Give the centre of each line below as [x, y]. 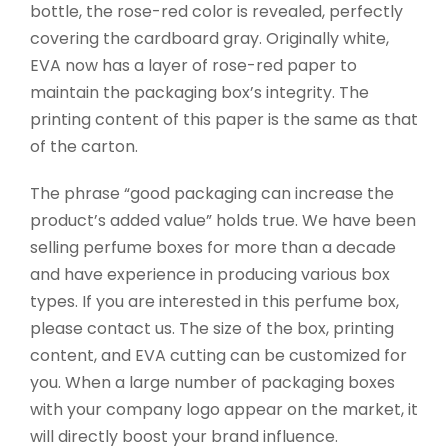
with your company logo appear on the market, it [224, 410]
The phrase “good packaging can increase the [212, 194]
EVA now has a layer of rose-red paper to [193, 66]
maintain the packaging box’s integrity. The [199, 93]
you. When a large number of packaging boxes [212, 383]
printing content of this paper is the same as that [224, 120]
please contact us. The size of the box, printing [212, 329]
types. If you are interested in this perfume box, [214, 302]
